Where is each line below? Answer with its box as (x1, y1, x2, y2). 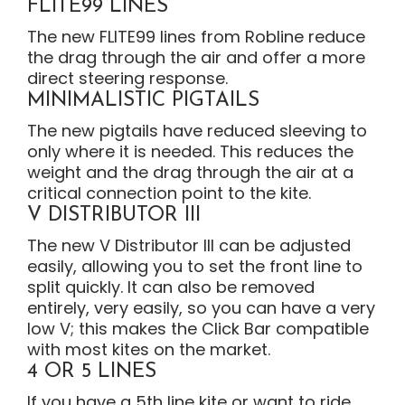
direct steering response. (27, 66, 228, 89)
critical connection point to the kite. (27, 181, 311, 204)
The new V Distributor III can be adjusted (27, 233, 351, 257)
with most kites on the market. (27, 337, 270, 361)
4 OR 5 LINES (27, 361, 156, 382)
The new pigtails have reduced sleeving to (27, 118, 367, 142)
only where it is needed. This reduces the (27, 139, 353, 163)
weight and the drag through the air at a (27, 160, 353, 184)
